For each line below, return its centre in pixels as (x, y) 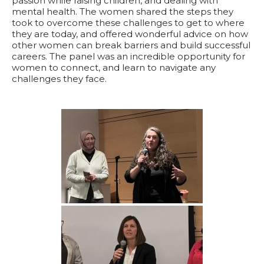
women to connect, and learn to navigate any (114, 67)
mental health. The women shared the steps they (123, 11)
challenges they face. (59, 78)
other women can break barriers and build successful (131, 45)
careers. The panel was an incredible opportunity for (128, 56)
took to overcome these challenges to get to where (128, 22)
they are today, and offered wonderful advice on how (130, 34)
